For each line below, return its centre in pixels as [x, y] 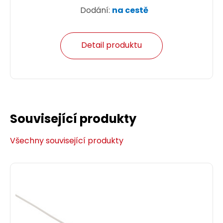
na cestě [130, 10]
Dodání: [96, 10]
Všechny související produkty [67, 140]
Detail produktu [111, 45]
